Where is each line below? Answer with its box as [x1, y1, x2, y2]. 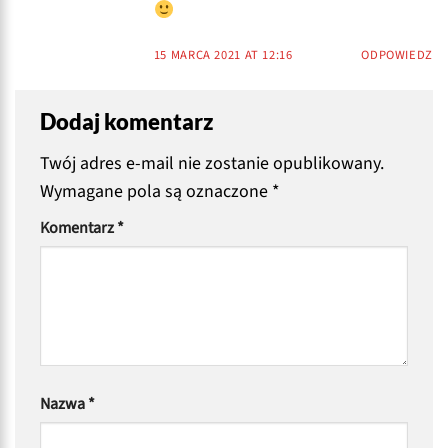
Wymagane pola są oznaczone [40, 178, 272, 204]
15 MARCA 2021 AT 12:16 [153, 46, 293, 65]
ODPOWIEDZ [361, 46, 433, 65]
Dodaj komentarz [40, 108, 218, 135]
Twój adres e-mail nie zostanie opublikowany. [40, 150, 384, 176]
